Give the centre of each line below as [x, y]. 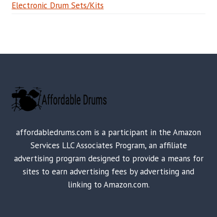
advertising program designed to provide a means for [108, 159]
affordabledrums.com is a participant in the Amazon [108, 132]
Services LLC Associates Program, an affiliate [108, 146]
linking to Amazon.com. [108, 185]
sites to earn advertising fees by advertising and [108, 172]
